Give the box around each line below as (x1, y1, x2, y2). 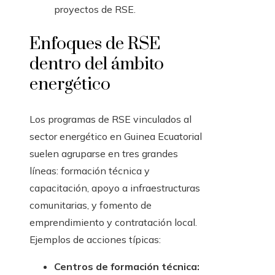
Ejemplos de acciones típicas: (29, 233, 161, 246)
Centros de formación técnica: (54, 260, 199, 273)
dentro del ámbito (29, 53, 164, 76)
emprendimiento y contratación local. (29, 216, 197, 229)
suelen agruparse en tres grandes (29, 147, 178, 160)
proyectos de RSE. (54, 3, 136, 16)
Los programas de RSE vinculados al (29, 113, 192, 126)
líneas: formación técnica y (29, 165, 150, 177)
